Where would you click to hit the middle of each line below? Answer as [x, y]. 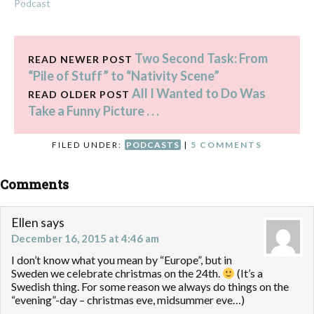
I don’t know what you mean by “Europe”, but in [122, 260]
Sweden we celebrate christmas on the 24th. [117, 273]
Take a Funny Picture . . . [94, 111]
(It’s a [249, 273]
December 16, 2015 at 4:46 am [85, 239]
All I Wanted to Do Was [199, 94]
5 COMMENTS [226, 145]
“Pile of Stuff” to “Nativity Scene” [124, 76]
